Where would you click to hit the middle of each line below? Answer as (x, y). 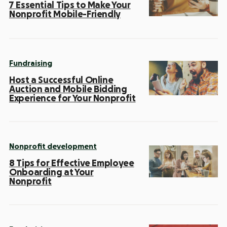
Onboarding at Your (51, 172)
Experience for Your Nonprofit (72, 98)
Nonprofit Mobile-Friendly (65, 14)
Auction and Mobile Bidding (68, 89)
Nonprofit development (53, 146)
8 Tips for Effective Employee (72, 163)
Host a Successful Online (61, 80)
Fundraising (31, 63)
